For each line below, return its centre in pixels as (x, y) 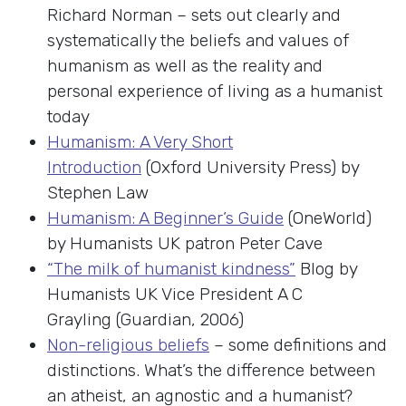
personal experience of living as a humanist (215, 92)
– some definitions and (298, 345)
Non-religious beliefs (128, 345)
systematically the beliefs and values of (198, 41)
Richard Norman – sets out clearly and (194, 15)
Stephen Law (98, 193)
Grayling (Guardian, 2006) (145, 320)
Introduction (94, 168)
